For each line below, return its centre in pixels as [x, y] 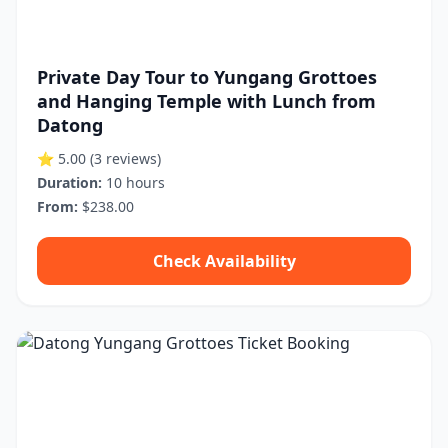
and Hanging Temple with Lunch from [206, 101]
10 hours [133, 182]
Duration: [69, 182]
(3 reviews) [125, 158]
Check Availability [224, 261]
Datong [70, 125]
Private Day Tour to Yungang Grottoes [207, 77]
